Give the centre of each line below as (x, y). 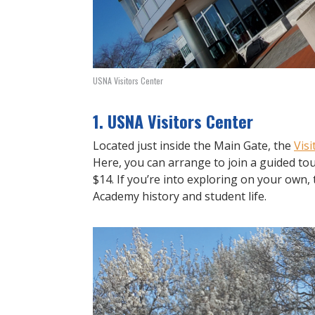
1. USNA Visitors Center (173, 121)
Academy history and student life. (180, 196)
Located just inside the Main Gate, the (193, 146)
